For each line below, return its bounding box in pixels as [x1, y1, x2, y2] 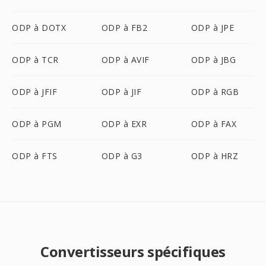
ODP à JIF [101, 86, 142, 97]
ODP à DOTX [12, 22, 66, 33]
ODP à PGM [12, 118, 62, 129]
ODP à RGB [191, 86, 239, 97]
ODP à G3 [101, 150, 142, 161]
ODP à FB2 [101, 22, 148, 33]
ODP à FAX [191, 118, 237, 129]
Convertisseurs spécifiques [40, 242, 226, 261]
